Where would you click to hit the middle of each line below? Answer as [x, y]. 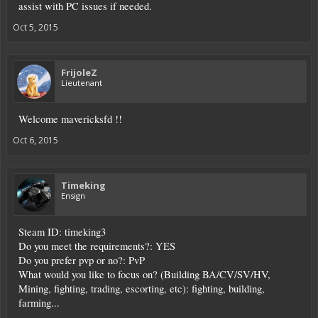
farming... [39, 303]
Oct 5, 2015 [35, 28]
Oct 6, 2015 [35, 141]
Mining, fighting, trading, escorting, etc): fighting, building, [142, 289]
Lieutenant [82, 83]
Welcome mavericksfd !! [70, 119]
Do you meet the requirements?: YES [97, 246]
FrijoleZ [79, 73]
